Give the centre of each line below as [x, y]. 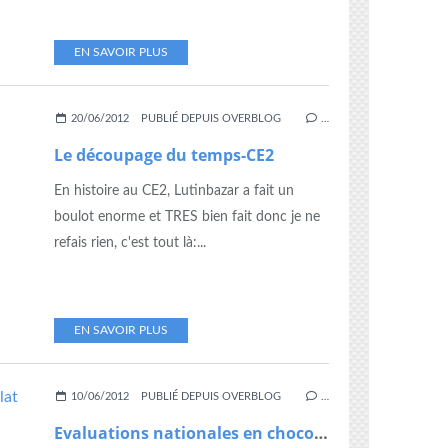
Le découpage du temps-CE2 [164, 155]
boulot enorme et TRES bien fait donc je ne [187, 217]
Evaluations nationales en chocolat [321, 433]
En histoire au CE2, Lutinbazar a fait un [174, 191]
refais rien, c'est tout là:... [130, 243]
